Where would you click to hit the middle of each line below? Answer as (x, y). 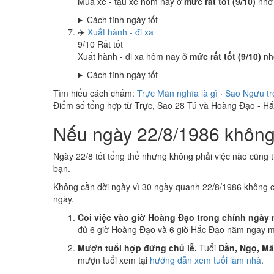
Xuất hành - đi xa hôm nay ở (134, 56)
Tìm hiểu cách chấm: (95, 93)
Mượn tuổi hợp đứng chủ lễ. (137, 248)
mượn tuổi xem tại (114, 260)
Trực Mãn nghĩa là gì (177, 93)
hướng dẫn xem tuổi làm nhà (206, 260)
